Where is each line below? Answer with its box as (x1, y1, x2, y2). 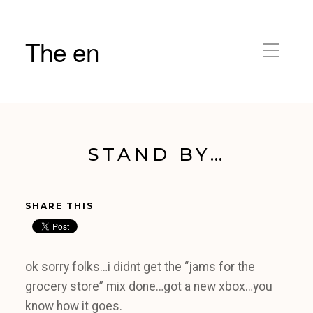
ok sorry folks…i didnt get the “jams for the (25, 260, 255, 274)
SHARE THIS (25, 201, 94, 211)
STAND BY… (87, 143, 226, 165)
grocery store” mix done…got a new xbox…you (25, 279, 272, 293)
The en (25, 34, 99, 69)
